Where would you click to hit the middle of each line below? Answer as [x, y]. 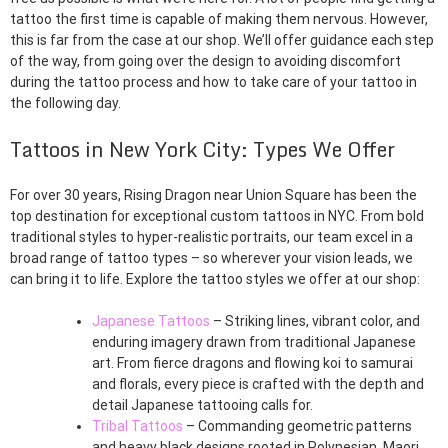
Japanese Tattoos [151, 321]
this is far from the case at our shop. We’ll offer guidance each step [222, 40]
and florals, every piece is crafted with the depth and [258, 384]
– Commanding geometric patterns [297, 426]
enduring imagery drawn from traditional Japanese [254, 342]
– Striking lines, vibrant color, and [315, 321]
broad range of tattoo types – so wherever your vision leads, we [211, 258]
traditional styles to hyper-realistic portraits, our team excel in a [211, 237]
